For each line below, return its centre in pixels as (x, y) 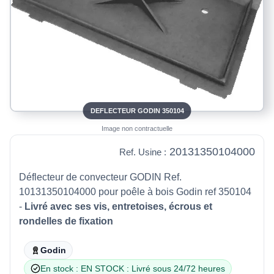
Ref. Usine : (143, 152)
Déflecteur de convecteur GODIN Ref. (100, 177)
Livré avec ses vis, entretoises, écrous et (118, 206)
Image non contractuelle (137, 128)
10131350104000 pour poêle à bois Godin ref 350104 (135, 191)
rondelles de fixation (66, 221)
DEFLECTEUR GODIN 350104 (137, 110)
